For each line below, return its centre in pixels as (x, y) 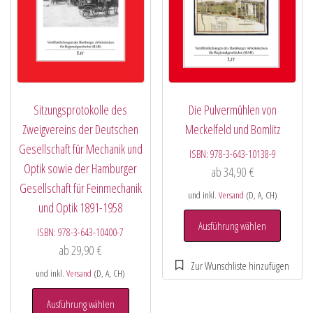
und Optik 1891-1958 (81, 207)
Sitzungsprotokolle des (81, 109)
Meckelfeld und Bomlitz (232, 129)
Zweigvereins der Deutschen (81, 129)
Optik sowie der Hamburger (81, 168)
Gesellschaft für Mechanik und (80, 148)
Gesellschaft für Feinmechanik (80, 188)
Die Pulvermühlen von (232, 109)
